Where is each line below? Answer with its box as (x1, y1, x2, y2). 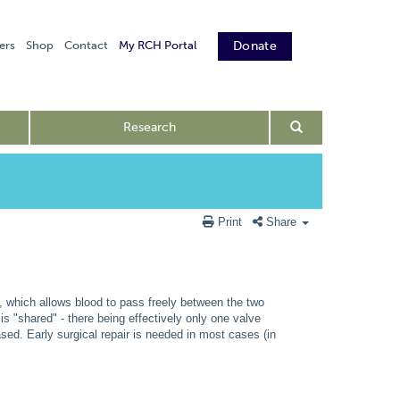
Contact (64, 38, 109, 52)
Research (122, 120, 176, 135)
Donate (233, 38, 277, 54)
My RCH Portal (119, 38, 197, 52)
